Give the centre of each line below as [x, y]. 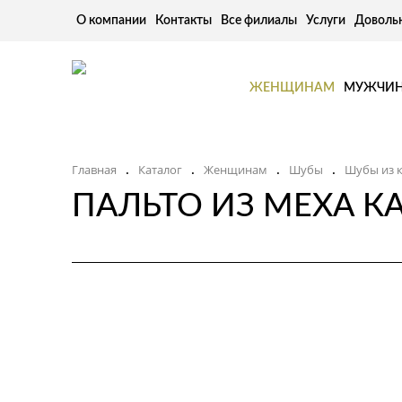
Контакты [184, 21]
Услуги [326, 21]
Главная [94, 169]
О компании [111, 21]
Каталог [160, 169]
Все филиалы [259, 21]
